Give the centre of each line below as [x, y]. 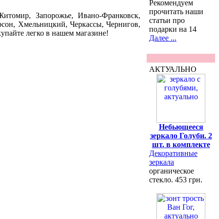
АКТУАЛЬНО [173, 69]
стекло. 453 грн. [176, 180]
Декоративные [173, 153]
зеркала [162, 162]
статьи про [167, 20]
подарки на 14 [173, 29]
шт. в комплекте [181, 144]
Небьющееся [181, 127]
